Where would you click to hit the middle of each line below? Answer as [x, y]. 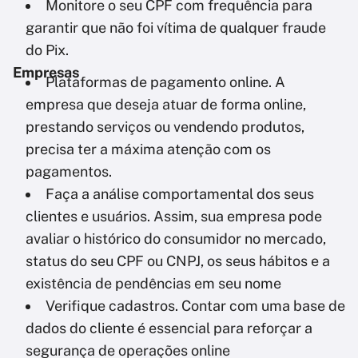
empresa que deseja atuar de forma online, [166, 104]
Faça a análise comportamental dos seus [180, 193]
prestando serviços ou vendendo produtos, [165, 126]
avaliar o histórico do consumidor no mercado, [176, 238]
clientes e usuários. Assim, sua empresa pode [174, 216]
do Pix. [47, 50]
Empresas [46, 72]
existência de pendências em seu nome [153, 283]
